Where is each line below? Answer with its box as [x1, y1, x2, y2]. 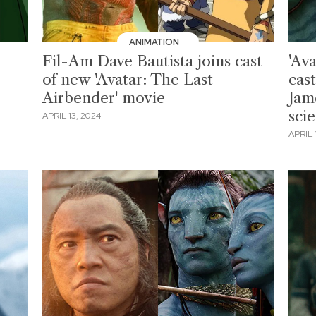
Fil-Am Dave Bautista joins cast [42, 51, 263, 70]
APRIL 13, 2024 [42, 110, 102, 122]
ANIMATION [129, 36, 182, 48]
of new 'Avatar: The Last [42, 70, 214, 88]
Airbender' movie [42, 88, 166, 107]
